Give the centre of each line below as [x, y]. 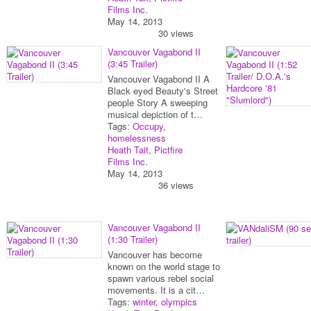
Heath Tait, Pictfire [145, 150]
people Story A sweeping [158, 102]
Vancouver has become [155, 254]
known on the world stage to [164, 266]
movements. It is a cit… [156, 290]
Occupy [148, 126]
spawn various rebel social [161, 278]
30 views [176, 33]
